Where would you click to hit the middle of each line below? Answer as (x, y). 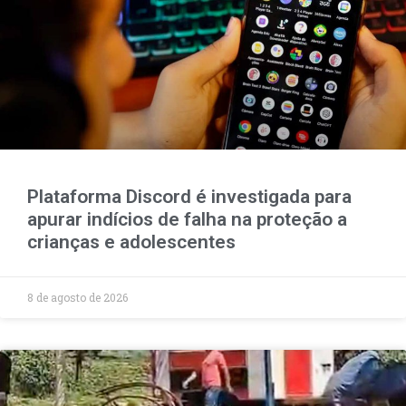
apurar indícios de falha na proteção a (187, 219)
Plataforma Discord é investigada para (189, 196)
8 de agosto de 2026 (77, 297)
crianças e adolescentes (131, 242)
